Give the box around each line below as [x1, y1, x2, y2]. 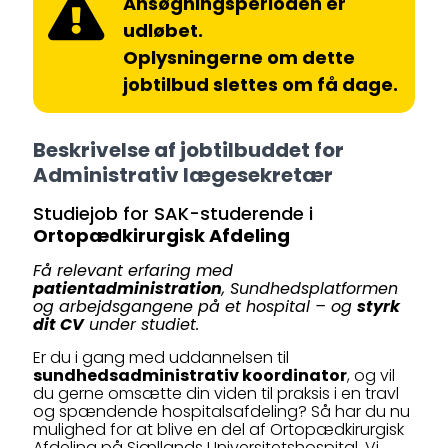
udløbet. [123, 18, 203, 43]
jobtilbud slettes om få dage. [123, 72, 398, 97]
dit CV [33, 313, 84, 336]
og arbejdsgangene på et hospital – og [33, 295, 357, 318]
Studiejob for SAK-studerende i [33, 201, 313, 226]
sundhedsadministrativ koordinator [33, 364, 347, 387]
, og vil [347, 364, 395, 387]
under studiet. [84, 313, 199, 336]
